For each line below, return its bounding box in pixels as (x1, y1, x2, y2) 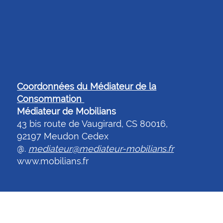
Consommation (17, 94, 85, 104)
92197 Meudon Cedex (17, 131, 109, 141)
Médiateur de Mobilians (17, 106, 119, 116)
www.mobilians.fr (17, 156, 89, 166)
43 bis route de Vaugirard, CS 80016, (17, 118, 168, 129)
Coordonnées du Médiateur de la (17, 81, 157, 92)
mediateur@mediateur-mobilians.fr (28, 143, 174, 154)
